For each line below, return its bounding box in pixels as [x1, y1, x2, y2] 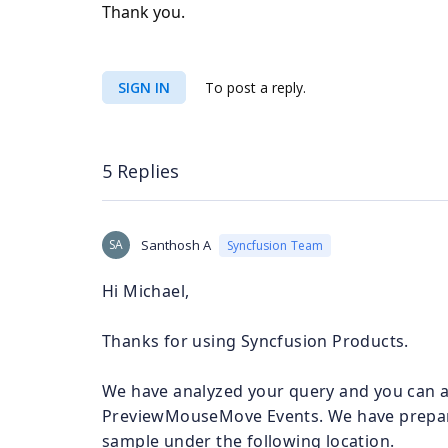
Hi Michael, [102, 280, 190, 302]
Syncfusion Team [227, 236, 323, 254]
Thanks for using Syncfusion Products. [102, 330, 409, 352]
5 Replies [102, 158, 179, 183]
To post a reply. [201, 78, 306, 97]
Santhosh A [141, 236, 211, 254]
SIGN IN [118, 78, 170, 97]
